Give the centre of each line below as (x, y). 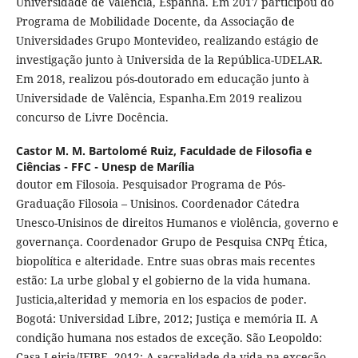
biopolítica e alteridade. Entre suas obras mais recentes (165, 261)
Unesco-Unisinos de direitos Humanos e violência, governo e (177, 223)
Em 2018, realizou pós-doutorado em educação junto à (162, 79)
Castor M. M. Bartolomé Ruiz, (97, 151)
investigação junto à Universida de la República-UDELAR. (169, 60)
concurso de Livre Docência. (92, 117)
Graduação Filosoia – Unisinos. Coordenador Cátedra (157, 204)
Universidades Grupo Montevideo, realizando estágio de (167, 41)
